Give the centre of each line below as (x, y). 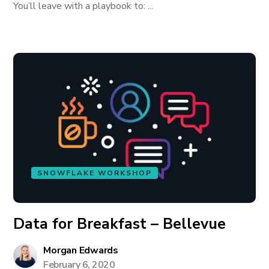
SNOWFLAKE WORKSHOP (95, 173)
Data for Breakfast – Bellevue (120, 224)
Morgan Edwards (81, 250)
